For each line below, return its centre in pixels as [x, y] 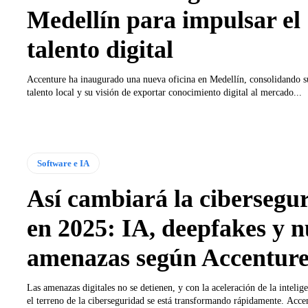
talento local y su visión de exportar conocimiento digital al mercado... [164, 93]
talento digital [100, 50]
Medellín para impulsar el [163, 20]
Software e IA [63, 164]
